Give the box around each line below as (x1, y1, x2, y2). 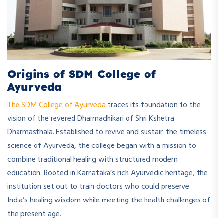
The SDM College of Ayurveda (7, 98, 106, 111)
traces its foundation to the (106, 98, 200, 111)
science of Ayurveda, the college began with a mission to (7, 139, 196, 152)
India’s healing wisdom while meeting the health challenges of (7, 194, 210, 207)
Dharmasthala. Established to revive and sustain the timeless (7, 126, 206, 139)
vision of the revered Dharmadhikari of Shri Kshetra (7, 112, 174, 125)
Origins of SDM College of (7, 67, 156, 81)
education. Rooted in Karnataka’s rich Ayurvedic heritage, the (7, 166, 208, 180)
